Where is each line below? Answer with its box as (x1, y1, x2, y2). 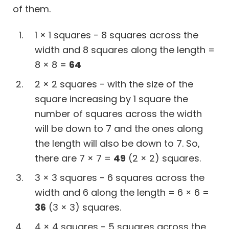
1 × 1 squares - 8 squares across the (35, 28, 198, 41)
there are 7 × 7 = (35, 151, 113, 165)
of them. (13, 2, 51, 15)
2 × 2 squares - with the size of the (35, 77, 193, 90)
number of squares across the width (35, 107, 202, 120)
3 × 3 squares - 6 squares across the (35, 171, 204, 184)
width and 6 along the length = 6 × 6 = (35, 186, 209, 199)
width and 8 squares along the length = (35, 43, 215, 56)
